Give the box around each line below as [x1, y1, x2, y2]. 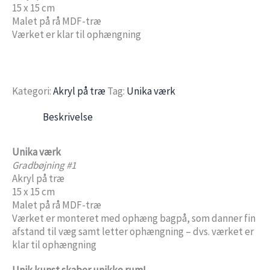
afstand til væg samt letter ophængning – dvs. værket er [12, 225, 254, 239]
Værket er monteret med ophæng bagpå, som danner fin [12, 212, 256, 225]
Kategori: [12, 84, 53, 98]
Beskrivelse [43, 110, 93, 124]
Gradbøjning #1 [12, 159, 76, 172]
